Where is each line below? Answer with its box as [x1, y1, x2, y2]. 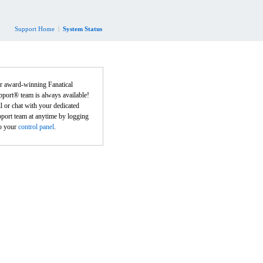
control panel [18, 123, 54, 131]
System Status [63, 25, 102, 32]
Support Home [15, 25, 55, 32]
